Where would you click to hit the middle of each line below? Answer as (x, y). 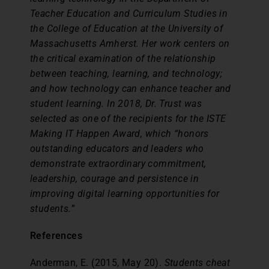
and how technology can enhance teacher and (131, 88)
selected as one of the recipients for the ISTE (128, 118)
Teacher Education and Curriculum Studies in (129, 13)
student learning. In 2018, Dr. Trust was (116, 103)
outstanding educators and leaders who (117, 148)
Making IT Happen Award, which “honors (119, 133)
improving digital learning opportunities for (125, 193)
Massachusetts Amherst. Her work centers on (130, 43)
